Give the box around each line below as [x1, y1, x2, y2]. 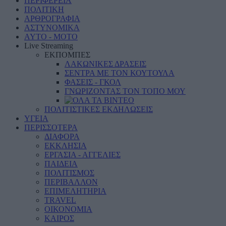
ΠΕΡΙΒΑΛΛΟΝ [44, 177, 98, 186]
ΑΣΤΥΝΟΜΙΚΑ [24, 23, 80, 32]
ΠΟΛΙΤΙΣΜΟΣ [44, 168, 94, 177]
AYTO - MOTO [24, 32, 78, 41]
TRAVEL [44, 195, 76, 204]
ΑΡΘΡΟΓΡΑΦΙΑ [24, 14, 80, 23]
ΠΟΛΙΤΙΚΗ [24, 5, 64, 14]
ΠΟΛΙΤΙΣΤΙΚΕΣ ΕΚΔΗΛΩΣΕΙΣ [44, 104, 153, 114]
